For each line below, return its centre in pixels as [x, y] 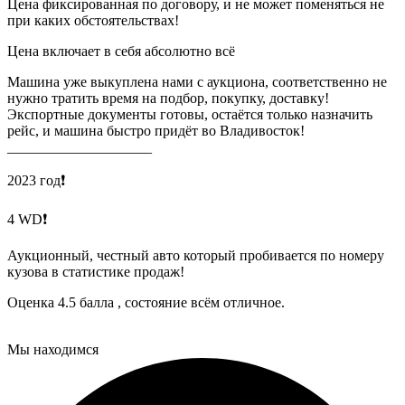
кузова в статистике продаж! [96, 272]
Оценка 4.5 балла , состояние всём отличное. [146, 303]
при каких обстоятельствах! [93, 21]
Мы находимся [53, 350]
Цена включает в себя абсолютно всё [121, 52]
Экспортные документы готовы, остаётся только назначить [190, 115]
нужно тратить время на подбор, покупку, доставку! [168, 99]
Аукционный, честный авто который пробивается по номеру [196, 256]
